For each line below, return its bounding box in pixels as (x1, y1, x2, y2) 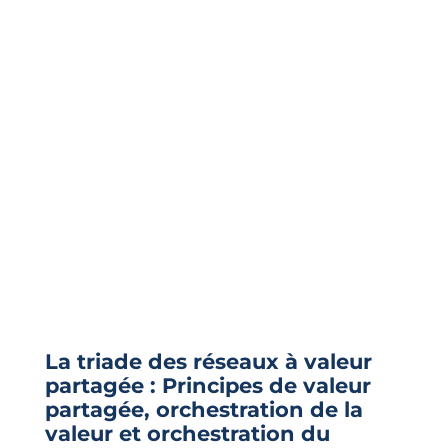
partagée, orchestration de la (44, 397, 363, 423)
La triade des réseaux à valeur (44, 349, 372, 375)
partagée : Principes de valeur (44, 373, 371, 399)
